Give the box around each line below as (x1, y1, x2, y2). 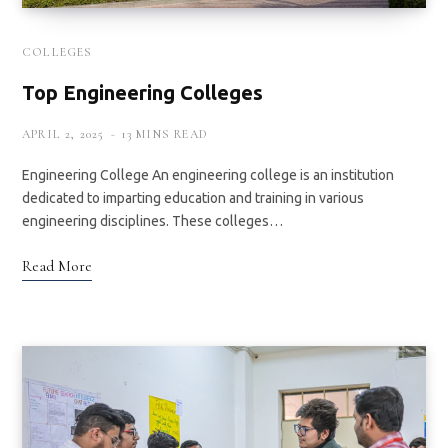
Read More (22, 255, 92, 276)
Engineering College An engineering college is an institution (22, 166, 394, 183)
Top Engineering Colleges (22, 80, 263, 104)
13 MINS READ (120, 126, 209, 141)
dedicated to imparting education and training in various (22, 189, 364, 206)
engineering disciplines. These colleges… (22, 212, 283, 229)
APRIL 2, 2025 (22, 126, 105, 141)
